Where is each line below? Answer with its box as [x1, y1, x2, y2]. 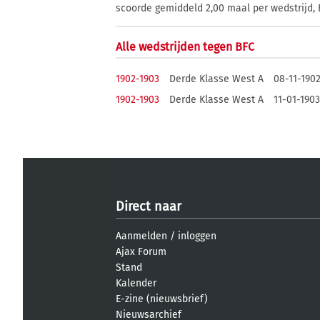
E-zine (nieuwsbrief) [116, 293, 208, 305]
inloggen [178, 230, 216, 242]
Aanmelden [116, 230, 167, 242]
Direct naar [116, 199, 181, 214]
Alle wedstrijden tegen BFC [116, 40, 254, 54]
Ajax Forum [116, 246, 166, 258]
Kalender [116, 277, 156, 289]
